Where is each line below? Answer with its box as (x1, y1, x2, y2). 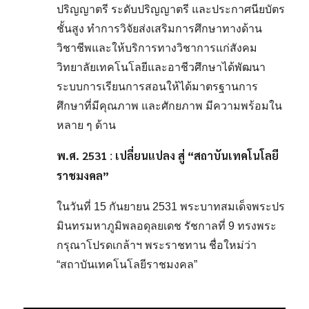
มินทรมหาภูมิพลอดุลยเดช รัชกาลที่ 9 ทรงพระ (57, 220, 277, 232)
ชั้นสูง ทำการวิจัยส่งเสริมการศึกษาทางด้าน (57, 23, 263, 34)
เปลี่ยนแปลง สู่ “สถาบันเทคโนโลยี (115, 148, 279, 163)
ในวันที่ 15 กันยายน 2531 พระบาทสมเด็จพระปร (57, 201, 286, 212)
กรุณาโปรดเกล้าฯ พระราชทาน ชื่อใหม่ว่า (57, 239, 257, 251)
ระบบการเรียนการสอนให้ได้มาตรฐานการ (57, 81, 259, 92)
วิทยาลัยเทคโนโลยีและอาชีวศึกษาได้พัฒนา (57, 61, 266, 73)
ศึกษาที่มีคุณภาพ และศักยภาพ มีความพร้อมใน (57, 100, 283, 112)
